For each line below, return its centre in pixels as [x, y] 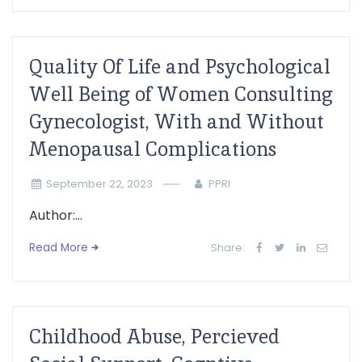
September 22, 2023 [99, 184]
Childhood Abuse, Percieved [154, 337]
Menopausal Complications [153, 149]
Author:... [56, 215]
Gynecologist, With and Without [177, 122]
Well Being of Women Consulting [181, 94]
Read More [59, 248]
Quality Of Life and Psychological [180, 67]
